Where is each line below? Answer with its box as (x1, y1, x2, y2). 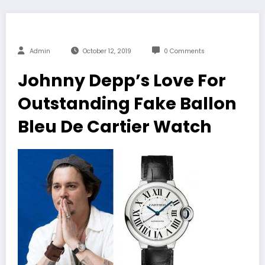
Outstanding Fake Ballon (18, 92, 237, 116)
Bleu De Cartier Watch (18, 115, 212, 139)
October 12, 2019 (82, 47, 131, 56)
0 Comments (163, 47, 205, 56)
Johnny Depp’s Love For (18, 69, 226, 93)
